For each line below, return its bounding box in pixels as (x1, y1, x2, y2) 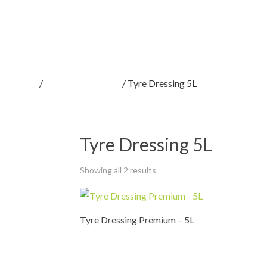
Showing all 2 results (80, 165, 157, 175)
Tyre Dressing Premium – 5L (80, 214, 195, 225)
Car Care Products (45, 77, 120, 89)
